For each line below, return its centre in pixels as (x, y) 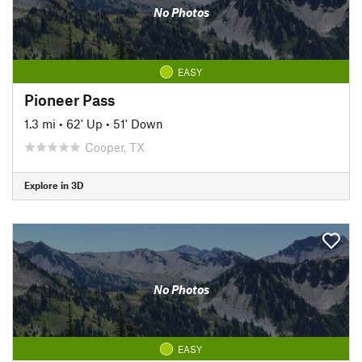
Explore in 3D (54, 185)
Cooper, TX (115, 147)
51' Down (138, 123)
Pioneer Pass (69, 99)
